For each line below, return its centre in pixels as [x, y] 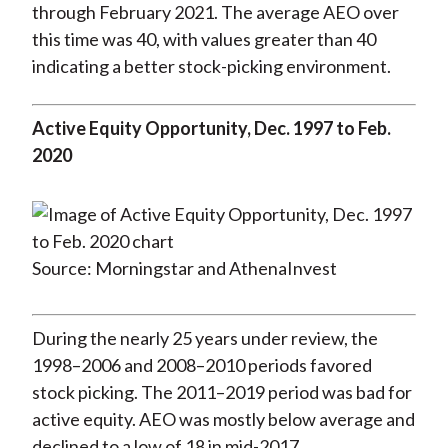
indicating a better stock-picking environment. [211, 66]
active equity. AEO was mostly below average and [223, 419]
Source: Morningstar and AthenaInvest [184, 268]
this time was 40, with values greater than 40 [203, 39]
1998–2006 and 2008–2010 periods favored [201, 365]
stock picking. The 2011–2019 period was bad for [221, 392]
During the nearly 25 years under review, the [204, 338]
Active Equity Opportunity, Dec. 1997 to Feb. [211, 128]
